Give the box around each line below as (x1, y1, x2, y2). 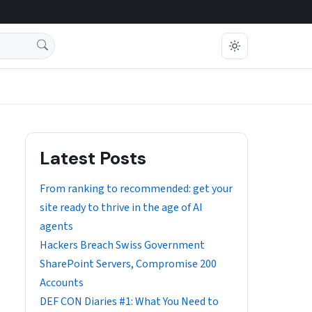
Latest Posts (40, 146, 146, 170)
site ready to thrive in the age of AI (40, 200, 203, 215)
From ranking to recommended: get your (40, 181, 233, 196)
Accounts (40, 275, 84, 290)
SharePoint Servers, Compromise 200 (40, 256, 217, 272)
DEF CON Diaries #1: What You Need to (40, 294, 219, 309)
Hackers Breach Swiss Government (40, 237, 205, 253)
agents (40, 219, 73, 234)
